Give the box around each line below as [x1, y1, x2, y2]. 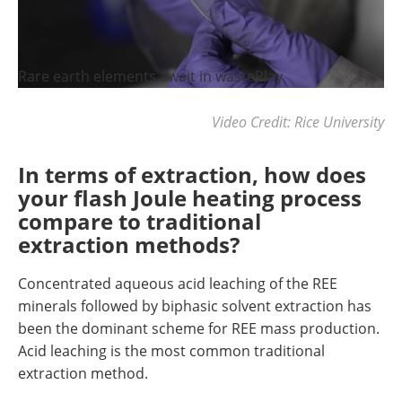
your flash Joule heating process [18, 182, 362, 213]
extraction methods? [18, 229, 240, 259]
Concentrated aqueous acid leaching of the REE [18, 273, 337, 293]
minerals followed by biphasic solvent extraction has [18, 295, 371, 316]
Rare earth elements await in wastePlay [18, 66, 283, 86]
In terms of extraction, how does [18, 159, 366, 189]
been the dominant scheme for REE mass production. [18, 318, 380, 338]
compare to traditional [18, 205, 261, 236]
